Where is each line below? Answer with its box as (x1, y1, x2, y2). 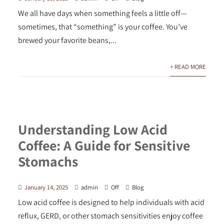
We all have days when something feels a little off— (17, 8, 187, 19)
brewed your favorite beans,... (17, 35, 116, 46)
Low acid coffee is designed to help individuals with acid (17, 196, 204, 207)
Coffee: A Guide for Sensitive (17, 135, 190, 154)
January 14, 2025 (24, 182, 68, 191)
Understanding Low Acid (17, 119, 167, 138)
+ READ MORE (170, 62, 206, 71)
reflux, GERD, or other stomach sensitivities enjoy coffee (17, 210, 203, 221)
